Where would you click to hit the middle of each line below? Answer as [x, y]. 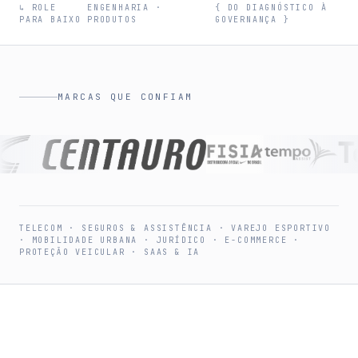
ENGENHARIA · [125, 8]
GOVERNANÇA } [253, 20]
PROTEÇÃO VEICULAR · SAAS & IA [110, 252]
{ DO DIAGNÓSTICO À [271, 8]
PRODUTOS [112, 20]
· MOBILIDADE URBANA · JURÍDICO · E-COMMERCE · [159, 240]
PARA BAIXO [50, 20]
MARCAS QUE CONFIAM [125, 97]
